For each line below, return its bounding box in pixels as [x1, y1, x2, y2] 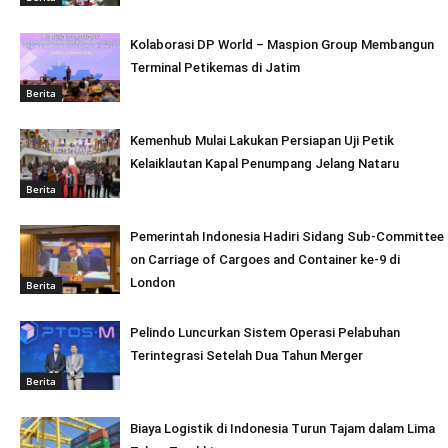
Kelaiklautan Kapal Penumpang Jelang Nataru [130, 156, 399, 171]
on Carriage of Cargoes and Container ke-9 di [130, 252, 400, 267]
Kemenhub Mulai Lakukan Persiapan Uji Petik [130, 133, 394, 148]
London [130, 275, 175, 290]
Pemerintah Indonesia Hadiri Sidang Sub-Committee [130, 229, 444, 244]
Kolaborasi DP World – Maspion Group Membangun [130, 37, 434, 52]
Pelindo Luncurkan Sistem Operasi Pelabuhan [130, 325, 400, 340]
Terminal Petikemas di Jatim [130, 60, 300, 75]
